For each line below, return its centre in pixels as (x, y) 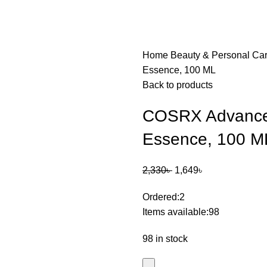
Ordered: (161, 197)
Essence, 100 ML (179, 70)
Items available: (176, 212)
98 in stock (165, 239)
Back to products (178, 85)
